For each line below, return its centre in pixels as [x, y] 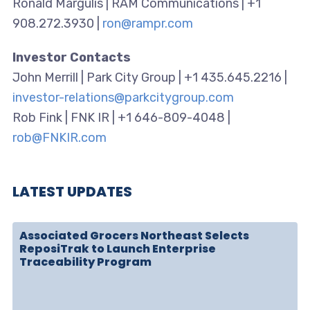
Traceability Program [85, 262]
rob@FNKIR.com [59, 138]
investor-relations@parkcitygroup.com [123, 98]
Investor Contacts [71, 58]
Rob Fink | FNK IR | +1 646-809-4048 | [121, 118]
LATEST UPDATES [72, 192]
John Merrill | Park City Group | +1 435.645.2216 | [149, 78]
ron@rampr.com [147, 24]
